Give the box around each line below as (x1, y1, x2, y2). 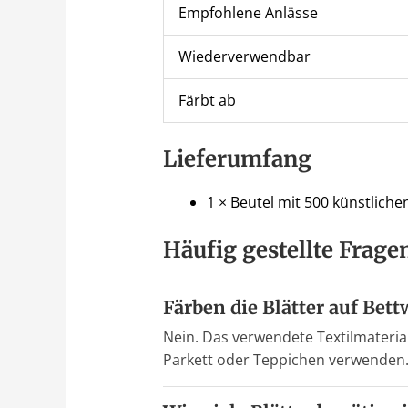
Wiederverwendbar (178, 46, 311, 67)
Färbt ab (178, 90, 236, 111)
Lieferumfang (162, 145, 311, 174)
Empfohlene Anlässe (178, 3, 318, 24)
